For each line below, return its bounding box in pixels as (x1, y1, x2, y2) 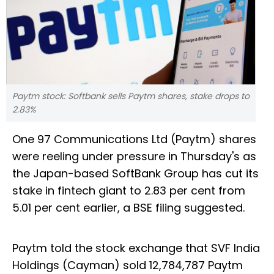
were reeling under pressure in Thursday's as (12, 149, 256, 165)
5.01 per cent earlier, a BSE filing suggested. (12, 200, 245, 216)
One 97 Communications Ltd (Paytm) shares (12, 131, 256, 147)
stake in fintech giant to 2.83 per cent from (12, 183, 245, 199)
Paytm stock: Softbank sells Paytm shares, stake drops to (12, 90, 250, 103)
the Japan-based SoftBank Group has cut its (12, 166, 259, 182)
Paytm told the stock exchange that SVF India (12, 240, 260, 256)
